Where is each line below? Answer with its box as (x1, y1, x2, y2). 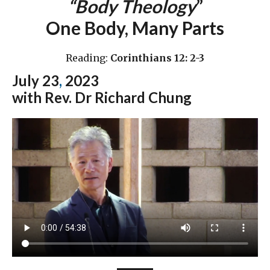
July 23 (12, 72, 59, 90)
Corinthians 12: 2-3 (110, 52, 204, 64)
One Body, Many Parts (46, 17, 224, 39)
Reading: (66, 52, 110, 64)
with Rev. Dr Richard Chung (12, 89, 192, 107)
